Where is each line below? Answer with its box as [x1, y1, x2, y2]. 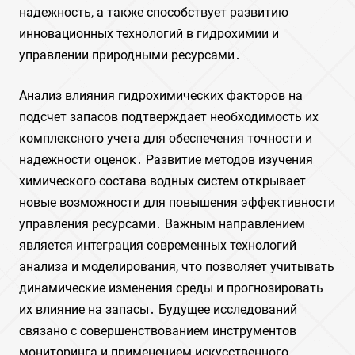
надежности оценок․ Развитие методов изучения [19, 152, 313, 167]
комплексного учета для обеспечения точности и [19, 131, 312, 146]
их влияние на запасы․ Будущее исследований [19, 302, 297, 317]
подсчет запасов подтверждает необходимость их [19, 109, 319, 124]
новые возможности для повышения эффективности [19, 195, 335, 210]
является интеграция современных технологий [19, 238, 296, 253]
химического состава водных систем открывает [19, 174, 306, 189]
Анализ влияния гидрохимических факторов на [19, 88, 303, 103]
